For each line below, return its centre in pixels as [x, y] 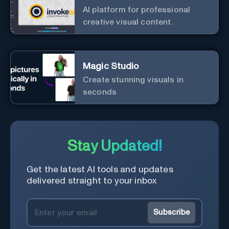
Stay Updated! [114, 146]
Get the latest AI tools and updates [100, 169]
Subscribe [171, 213]
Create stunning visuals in [133, 79]
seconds [100, 92]
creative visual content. [128, 22]
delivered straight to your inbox [92, 181]
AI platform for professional [137, 9]
